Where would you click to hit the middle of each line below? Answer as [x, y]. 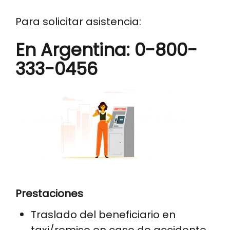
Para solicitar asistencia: [78, 21]
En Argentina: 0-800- [106, 50]
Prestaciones [49, 193]
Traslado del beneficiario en [103, 214]
